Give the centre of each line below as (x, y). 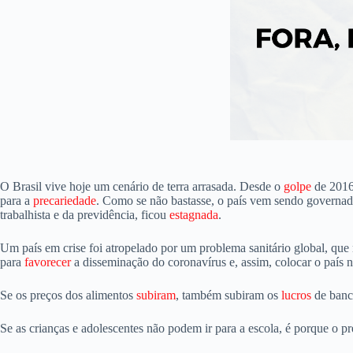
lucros (296, 295)
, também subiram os (229, 295)
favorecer (48, 262)
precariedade (65, 201)
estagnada (194, 215)
